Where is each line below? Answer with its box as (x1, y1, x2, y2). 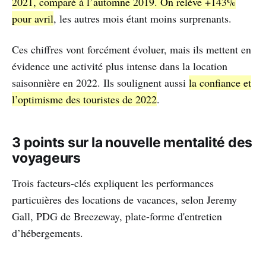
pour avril (12, 11, 53, 26)
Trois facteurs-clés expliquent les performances (12, 176, 214, 191)
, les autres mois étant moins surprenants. (53, 11, 232, 26)
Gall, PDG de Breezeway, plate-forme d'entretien (12, 209, 222, 224)
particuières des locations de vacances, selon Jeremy (12, 192, 237, 207)
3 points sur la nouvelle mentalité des (12, 134, 253, 151)
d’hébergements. (12, 226, 83, 240)
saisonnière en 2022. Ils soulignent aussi (12, 75, 189, 90)
